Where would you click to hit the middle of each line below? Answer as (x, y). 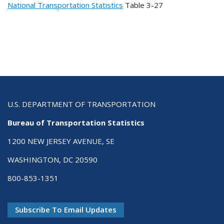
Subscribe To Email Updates (66, 210)
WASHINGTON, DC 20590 (52, 160)
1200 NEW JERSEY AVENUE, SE (61, 141)
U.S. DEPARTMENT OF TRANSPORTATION (81, 104)
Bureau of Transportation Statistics (76, 123)
